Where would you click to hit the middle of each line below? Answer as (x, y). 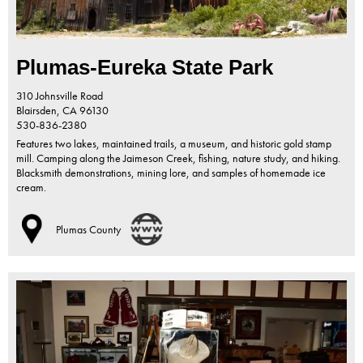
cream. (31, 188)
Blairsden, (39, 111)
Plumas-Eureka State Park (145, 68)
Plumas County (88, 230)
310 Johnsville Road (60, 96)
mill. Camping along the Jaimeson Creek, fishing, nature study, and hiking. (178, 158)
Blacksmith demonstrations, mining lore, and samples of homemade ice (171, 173)
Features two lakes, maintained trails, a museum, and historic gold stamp (174, 144)
